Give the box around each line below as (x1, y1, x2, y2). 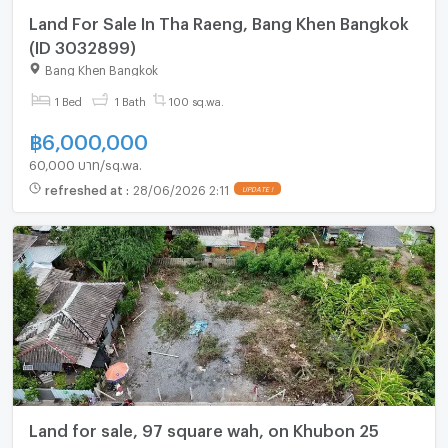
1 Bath (114, 94, 146, 104)
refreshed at (44, 183, 126, 194)
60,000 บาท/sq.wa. (28, 156, 142, 167)
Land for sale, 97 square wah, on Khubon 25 (28, 420, 379, 434)
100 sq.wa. (169, 94, 225, 104)
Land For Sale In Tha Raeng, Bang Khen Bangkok (28, 14, 409, 28)
